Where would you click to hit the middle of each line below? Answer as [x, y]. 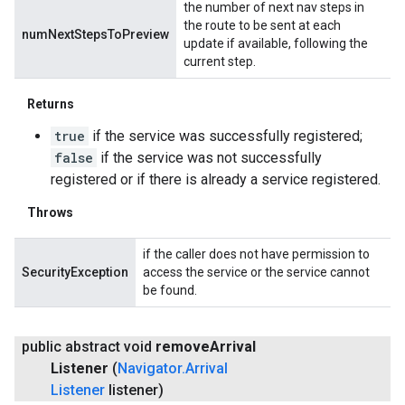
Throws [50, 213]
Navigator [150, 369]
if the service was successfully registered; [226, 137]
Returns [51, 104]
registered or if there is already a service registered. [216, 180]
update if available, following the [276, 44]
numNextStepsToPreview [95, 35]
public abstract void [89, 347]
